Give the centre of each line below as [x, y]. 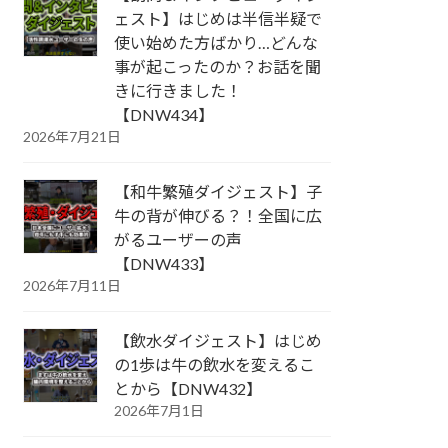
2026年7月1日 [159, 411]
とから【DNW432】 [188, 389]
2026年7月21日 [72, 137]
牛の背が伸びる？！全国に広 [218, 216]
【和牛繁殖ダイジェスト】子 [218, 192]
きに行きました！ [178, 91]
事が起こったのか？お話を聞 [218, 67]
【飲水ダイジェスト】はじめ [218, 341]
